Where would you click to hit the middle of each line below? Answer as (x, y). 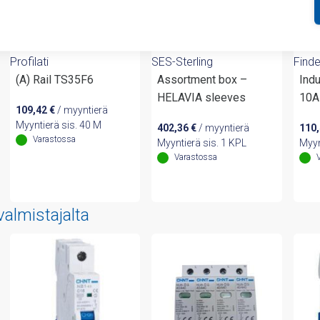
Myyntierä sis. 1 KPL (202, 143)
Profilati (29, 62)
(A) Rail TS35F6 (54, 80)
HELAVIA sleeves (202, 98)
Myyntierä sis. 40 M (58, 125)
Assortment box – (202, 80)
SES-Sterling (182, 62)
